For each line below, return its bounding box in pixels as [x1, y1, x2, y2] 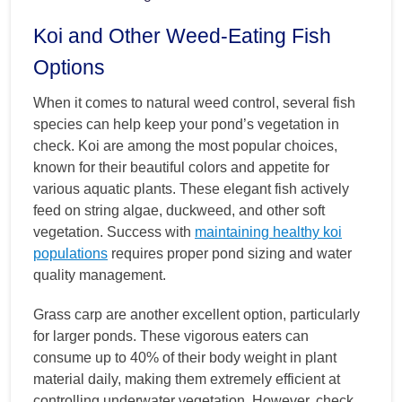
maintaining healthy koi [195, 224, 342, 240]
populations [33, 246, 108, 262]
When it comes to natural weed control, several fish [33, 95, 355, 111]
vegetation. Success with [33, 224, 195, 240]
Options [33, 56, 105, 80]
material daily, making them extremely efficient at [33, 371, 340, 388]
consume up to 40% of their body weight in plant [33, 350, 336, 366]
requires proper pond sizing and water [108, 246, 352, 262]
